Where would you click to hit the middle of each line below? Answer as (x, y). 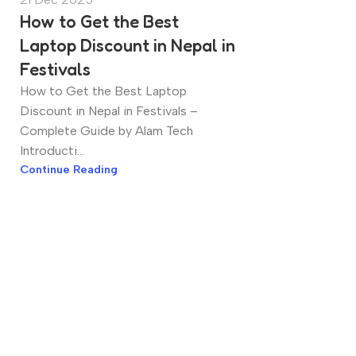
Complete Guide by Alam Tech (106, 131)
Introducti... (52, 151)
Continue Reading (69, 170)
